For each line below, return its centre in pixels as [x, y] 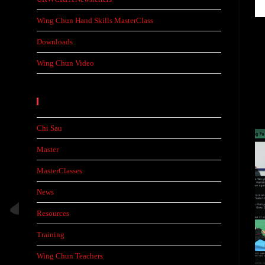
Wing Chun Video [65, 63]
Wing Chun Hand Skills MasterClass [95, 20]
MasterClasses [59, 171]
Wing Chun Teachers [70, 256]
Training [51, 235]
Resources [53, 213]
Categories [70, 101]
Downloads [55, 42]
